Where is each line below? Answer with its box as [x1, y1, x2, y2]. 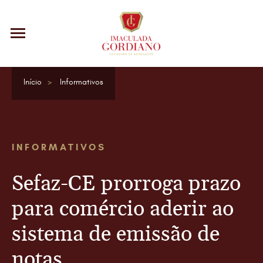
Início [23, 77, 42, 87]
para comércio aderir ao [12, 198, 234, 220]
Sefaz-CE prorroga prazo [12, 173, 241, 194]
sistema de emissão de [12, 224, 220, 245]
